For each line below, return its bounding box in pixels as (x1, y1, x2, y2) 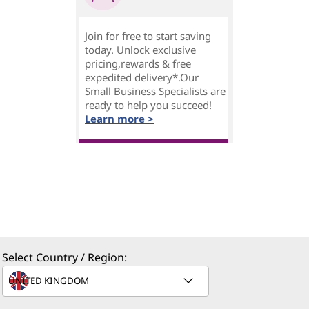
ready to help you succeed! (85, 98, 212, 112)
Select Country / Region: (2, 250, 127, 265)
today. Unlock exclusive (85, 43, 196, 57)
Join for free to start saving (85, 29, 211, 43)
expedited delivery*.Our (85, 70, 199, 84)
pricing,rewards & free (85, 57, 191, 70)
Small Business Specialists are (85, 84, 226, 98)
